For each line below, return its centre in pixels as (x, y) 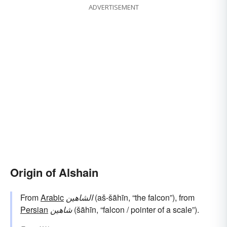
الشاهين (79, 198)
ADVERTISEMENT (113, 7)
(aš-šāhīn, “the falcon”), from (144, 198)
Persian (34, 210)
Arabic (52, 198)
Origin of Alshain (54, 173)
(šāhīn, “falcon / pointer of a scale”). (136, 210)
